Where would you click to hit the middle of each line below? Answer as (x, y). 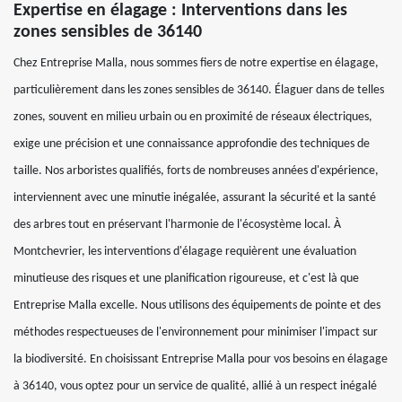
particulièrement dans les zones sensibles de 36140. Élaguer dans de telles (199, 90)
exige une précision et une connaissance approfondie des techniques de (192, 144)
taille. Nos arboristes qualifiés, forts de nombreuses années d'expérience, (196, 171)
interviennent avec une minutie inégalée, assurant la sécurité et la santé (195, 198)
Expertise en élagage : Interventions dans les (180, 11)
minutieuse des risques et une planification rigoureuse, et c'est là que (186, 279)
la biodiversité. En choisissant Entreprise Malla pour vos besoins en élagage (201, 359)
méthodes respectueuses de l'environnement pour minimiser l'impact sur (196, 332)
